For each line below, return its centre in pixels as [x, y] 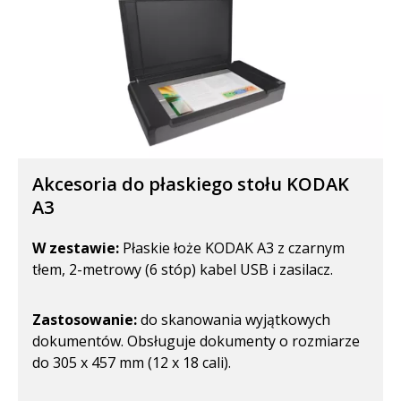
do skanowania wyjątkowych [234, 319]
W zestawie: [76, 247]
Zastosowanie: [85, 319]
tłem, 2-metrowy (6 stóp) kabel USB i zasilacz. [183, 269]
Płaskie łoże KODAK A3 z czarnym [232, 247]
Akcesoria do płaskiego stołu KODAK [191, 183]
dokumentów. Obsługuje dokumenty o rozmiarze [196, 341]
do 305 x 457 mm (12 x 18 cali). [132, 362]
